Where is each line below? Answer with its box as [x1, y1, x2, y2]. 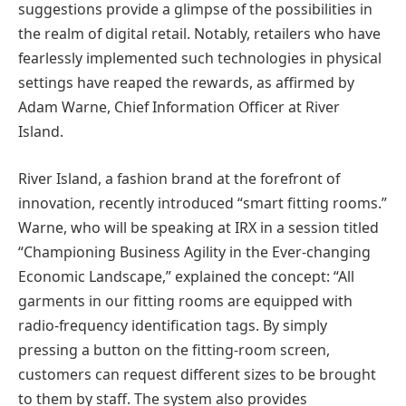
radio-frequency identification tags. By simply [18, 314, 327, 335]
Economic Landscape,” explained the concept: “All [18, 266, 354, 286]
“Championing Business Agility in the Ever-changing [18, 241, 371, 262]
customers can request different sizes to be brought [18, 363, 376, 384]
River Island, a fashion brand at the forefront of [18, 168, 340, 188]
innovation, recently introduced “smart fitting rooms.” [18, 192, 387, 213]
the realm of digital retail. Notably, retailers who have [18, 24, 381, 44]
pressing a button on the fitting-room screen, [18, 339, 330, 360]
